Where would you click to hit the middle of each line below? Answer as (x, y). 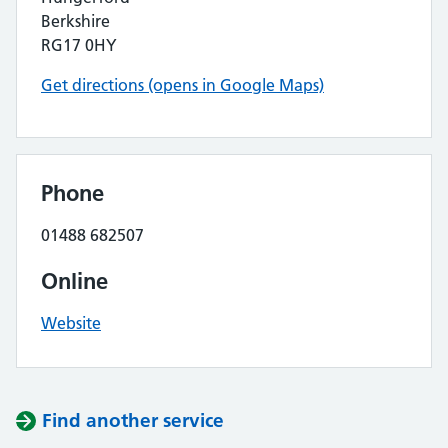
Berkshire (75, 21)
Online (74, 281)
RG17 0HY (79, 45)
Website (71, 323)
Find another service (133, 420)
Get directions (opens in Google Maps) (182, 85)
